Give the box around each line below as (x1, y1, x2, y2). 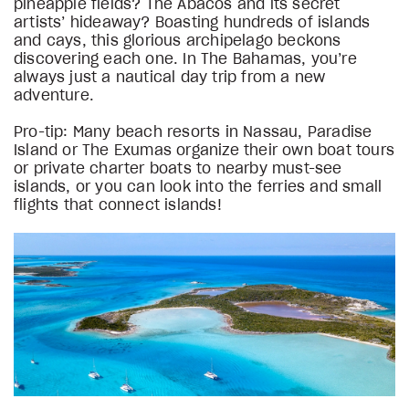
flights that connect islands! (14, 198, 222, 213)
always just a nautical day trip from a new (14, 70, 326, 85)
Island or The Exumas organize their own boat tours (14, 143, 395, 158)
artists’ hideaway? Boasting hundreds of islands (14, 16, 371, 30)
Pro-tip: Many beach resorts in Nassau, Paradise (14, 125, 372, 140)
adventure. (14, 89, 94, 103)
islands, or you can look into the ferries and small (14, 180, 383, 194)
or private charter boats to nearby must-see (14, 162, 342, 176)
